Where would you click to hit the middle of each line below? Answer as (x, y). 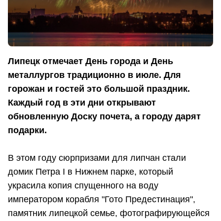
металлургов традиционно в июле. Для (94, 75)
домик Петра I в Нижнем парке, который (91, 172)
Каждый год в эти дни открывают (82, 103)
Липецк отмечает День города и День (91, 61)
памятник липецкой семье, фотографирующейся (109, 213)
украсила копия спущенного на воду (83, 186)
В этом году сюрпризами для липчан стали (97, 158)
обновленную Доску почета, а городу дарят (104, 117)
